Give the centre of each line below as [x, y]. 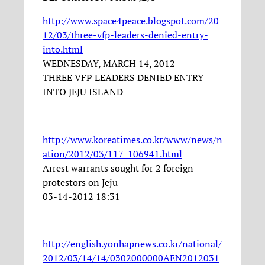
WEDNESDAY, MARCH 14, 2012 [109, 64]
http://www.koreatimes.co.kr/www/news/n [132, 139]
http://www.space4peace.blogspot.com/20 [131, 21]
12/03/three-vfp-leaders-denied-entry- [125, 35]
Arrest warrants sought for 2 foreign [118, 168]
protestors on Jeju [80, 182]
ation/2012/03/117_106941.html [112, 153]
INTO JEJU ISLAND [83, 92]
